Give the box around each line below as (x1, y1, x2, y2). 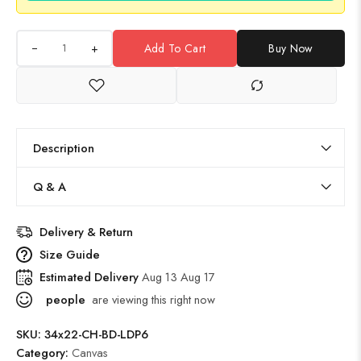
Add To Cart (143, 40, 206, 57)
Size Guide (39, 246, 100, 263)
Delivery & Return (39, 223, 133, 241)
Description (33, 139, 94, 157)
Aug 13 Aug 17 (142, 268, 215, 286)
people (43, 291, 85, 309)
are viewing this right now (85, 291, 215, 309)
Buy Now (268, 40, 313, 57)
